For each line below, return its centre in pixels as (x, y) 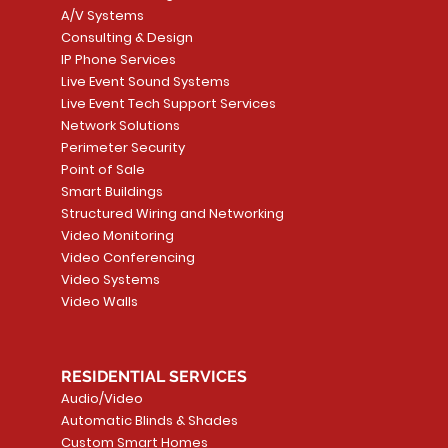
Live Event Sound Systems (145, 82)
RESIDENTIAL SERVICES (153, 377)
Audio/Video (101, 399)
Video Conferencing (127, 258)
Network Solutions (120, 126)
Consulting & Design (126, 38)
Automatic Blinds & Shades (149, 421)
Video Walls (99, 302)
